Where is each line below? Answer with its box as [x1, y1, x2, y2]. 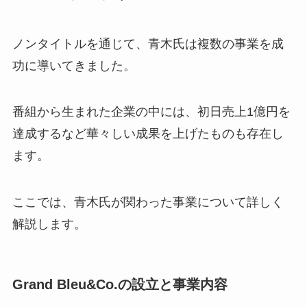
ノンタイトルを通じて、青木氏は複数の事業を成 [12, 36, 284, 51]
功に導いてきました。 [12, 58, 136, 73]
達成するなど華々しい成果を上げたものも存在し [12, 127, 284, 141]
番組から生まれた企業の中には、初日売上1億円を [12, 105, 291, 119]
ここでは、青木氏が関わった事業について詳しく [12, 195, 284, 210]
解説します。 [12, 217, 86, 232]
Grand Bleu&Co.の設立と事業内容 [12, 277, 228, 293]
